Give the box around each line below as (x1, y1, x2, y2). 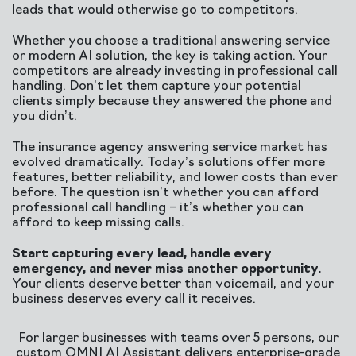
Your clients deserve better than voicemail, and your (12, 278, 334, 291)
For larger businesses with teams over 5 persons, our (17, 332, 339, 345)
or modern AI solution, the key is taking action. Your (12, 50, 327, 63)
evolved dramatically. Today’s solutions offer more (12, 157, 325, 169)
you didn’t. (12, 110, 77, 123)
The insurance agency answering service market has (12, 141, 327, 154)
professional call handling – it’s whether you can (12, 202, 304, 215)
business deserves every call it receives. (12, 293, 256, 306)
